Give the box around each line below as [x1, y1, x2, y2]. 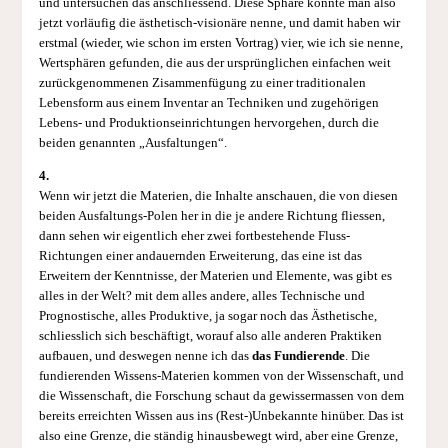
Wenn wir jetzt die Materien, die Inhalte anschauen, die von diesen [38, 189, 398, 204]
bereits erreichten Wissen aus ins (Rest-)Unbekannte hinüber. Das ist [38, 409, 404, 424]
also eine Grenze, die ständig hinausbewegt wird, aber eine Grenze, [38, 429, 398, 444]
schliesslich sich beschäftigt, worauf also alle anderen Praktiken [38, 329, 382, 344]
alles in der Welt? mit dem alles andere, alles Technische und [38, 289, 365, 304]
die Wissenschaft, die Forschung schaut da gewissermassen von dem [38, 389, 404, 404]
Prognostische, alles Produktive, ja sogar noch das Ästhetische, [38, 309, 377, 324]
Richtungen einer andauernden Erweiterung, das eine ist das [38, 249, 362, 264]
